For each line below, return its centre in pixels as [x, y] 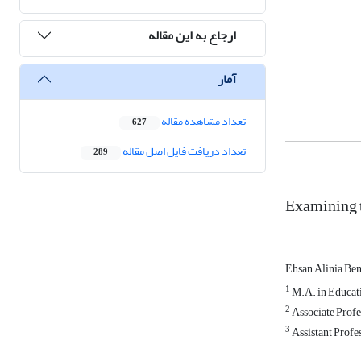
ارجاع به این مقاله [192, 35]
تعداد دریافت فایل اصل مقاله [183, 151]
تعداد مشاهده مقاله [203, 122]
